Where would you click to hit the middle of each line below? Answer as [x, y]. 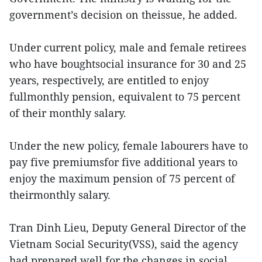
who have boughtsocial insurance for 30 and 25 [128, 64]
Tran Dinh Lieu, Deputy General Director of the [128, 228]
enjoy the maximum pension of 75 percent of [122, 179]
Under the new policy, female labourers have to [129, 146]
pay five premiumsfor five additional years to [123, 162]
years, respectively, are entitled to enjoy [109, 80]
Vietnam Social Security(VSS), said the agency [124, 244]
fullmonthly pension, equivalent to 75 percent [125, 97]
